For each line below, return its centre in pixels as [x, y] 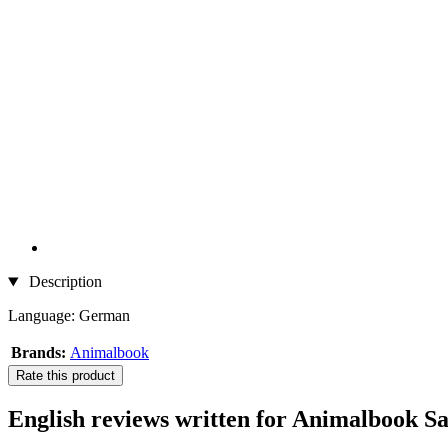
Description [63, 282]
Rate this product [65, 376]
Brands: [38, 353]
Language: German [69, 316]
